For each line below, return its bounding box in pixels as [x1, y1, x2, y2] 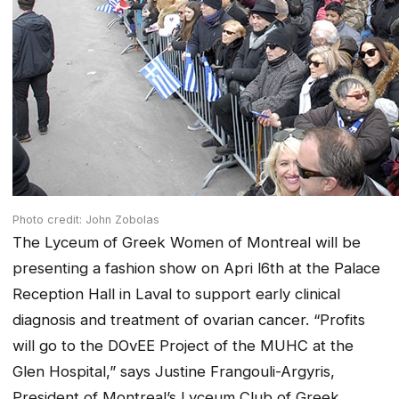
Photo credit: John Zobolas [12, 213, 159, 227]
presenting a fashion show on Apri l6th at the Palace [12, 259, 380, 278]
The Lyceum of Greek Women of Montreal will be [12, 233, 361, 252]
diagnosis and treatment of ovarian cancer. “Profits [12, 311, 365, 330]
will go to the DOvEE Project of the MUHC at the [12, 337, 354, 355]
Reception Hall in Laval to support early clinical [12, 285, 340, 304]
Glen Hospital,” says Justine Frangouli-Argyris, [12, 362, 335, 381]
